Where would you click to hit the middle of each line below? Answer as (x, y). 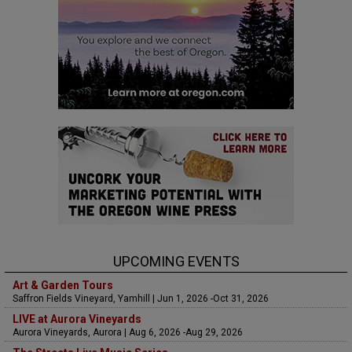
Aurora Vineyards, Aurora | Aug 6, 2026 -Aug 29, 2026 (128, 332)
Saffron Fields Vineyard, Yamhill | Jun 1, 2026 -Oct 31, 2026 (141, 298)
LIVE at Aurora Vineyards (77, 319)
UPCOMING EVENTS (176, 261)
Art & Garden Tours (63, 285)
